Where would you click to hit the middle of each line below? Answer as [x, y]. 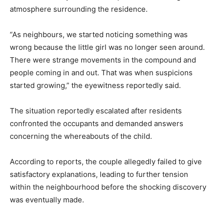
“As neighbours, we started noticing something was [99, 35]
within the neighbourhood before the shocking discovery [108, 187]
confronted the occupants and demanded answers [97, 124]
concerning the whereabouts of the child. [81, 136]
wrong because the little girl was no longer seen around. [107, 47]
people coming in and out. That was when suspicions [101, 73]
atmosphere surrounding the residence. [79, 9]
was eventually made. [47, 200]
